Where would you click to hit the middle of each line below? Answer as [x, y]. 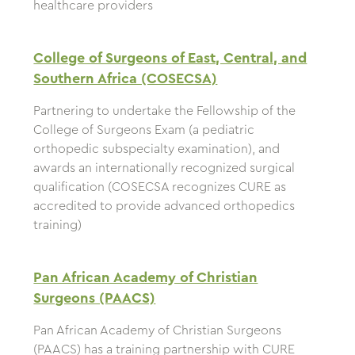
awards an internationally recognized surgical [164, 168]
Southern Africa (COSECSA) [126, 79]
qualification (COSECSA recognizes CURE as [160, 187]
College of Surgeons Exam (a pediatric [144, 130]
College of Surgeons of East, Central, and [170, 58]
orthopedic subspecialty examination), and [157, 149]
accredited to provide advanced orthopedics [164, 206]
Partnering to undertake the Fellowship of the [165, 111]
